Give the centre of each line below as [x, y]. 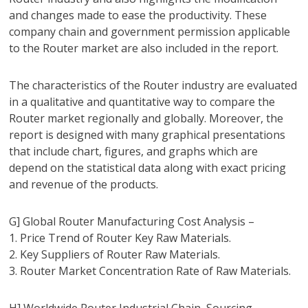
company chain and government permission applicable [150, 32]
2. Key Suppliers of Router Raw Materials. [115, 254]
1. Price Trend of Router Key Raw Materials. [120, 238]
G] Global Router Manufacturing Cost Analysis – [132, 221]
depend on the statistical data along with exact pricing [148, 168]
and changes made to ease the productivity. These [138, 15]
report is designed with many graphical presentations [147, 135]
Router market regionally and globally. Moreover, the [146, 118]
